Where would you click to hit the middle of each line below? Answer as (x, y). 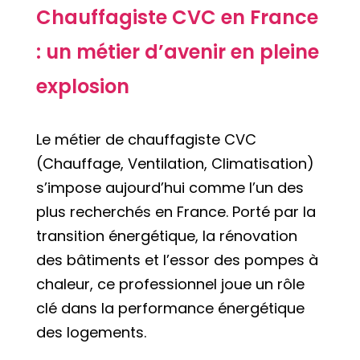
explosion (82, 86)
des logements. (91, 332)
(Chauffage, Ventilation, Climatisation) (175, 163)
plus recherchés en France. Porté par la (176, 211)
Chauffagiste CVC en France (177, 17)
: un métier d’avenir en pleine (177, 51)
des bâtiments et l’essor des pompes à (177, 260)
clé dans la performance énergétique (170, 308)
